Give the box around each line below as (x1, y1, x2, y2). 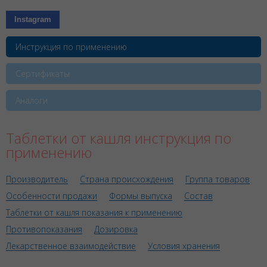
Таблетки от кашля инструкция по (6, 128, 231, 148)
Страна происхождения (80, 173, 173, 185)
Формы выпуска (109, 190, 172, 201)
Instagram (14, 14, 51, 24)
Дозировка (94, 223, 138, 235)
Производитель (6, 173, 68, 185)
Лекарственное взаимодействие (6, 240, 136, 252)
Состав (184, 190, 213, 201)
